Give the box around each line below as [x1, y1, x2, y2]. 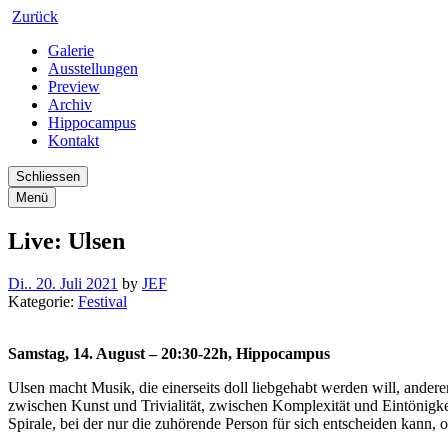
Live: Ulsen [8, 227, 125, 254]
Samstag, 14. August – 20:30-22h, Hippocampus [8, 344, 330, 362]
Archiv [48, 96, 92, 113]
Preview [48, 78, 100, 95]
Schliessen [16, 169, 80, 184]
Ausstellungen [48, 60, 138, 77]
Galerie [48, 42, 94, 59]
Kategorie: [8, 292, 78, 310]
